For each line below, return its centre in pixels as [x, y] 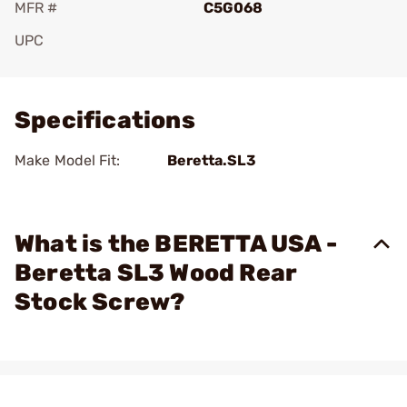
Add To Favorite [94, 66]
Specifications [105, 120]
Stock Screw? [100, 302]
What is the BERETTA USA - [176, 244]
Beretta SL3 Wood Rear [156, 273]
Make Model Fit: [68, 160]
